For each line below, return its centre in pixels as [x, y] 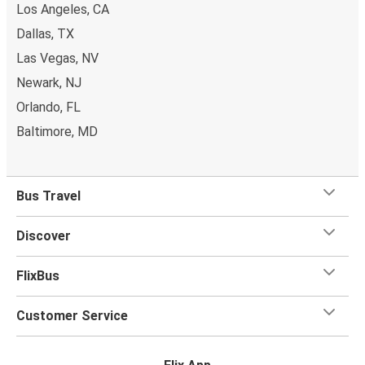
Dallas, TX [45, 33]
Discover [44, 235]
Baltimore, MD [57, 131]
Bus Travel [48, 196]
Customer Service [72, 315]
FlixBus [38, 275]
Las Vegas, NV [57, 58]
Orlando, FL [48, 107]
